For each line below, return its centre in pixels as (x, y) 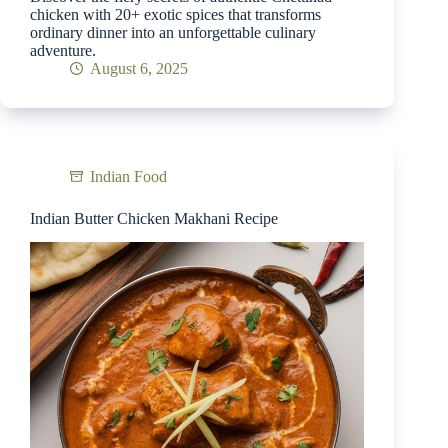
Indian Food (128, 176)
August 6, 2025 (139, 68)
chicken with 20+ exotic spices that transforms (175, 14)
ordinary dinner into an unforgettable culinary (173, 32)
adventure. (63, 50)
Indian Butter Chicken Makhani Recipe (154, 218)
